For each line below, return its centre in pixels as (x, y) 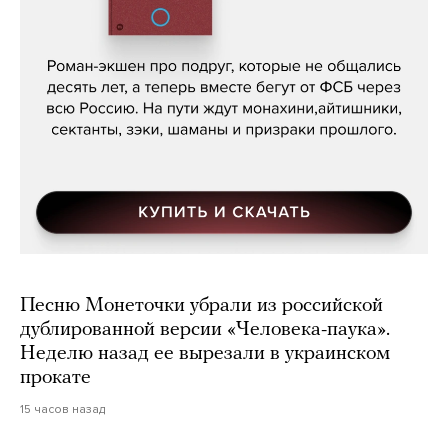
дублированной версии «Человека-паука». (205, 330)
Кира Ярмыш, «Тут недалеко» (224, 37)
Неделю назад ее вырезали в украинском (205, 354)
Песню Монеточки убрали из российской (201, 306)
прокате (55, 378)
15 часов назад (62, 409)
